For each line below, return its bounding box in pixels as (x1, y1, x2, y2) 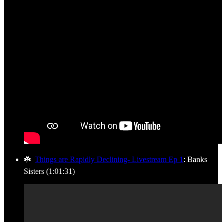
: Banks (183, 155, 207, 164)
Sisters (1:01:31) (24, 166, 75, 175)
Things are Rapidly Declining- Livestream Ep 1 (35, 155, 183, 164)
